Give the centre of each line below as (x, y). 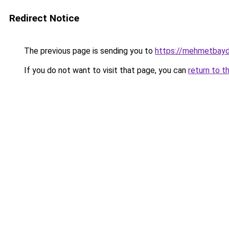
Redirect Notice (44, 18)
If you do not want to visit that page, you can (105, 70)
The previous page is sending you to (88, 51)
